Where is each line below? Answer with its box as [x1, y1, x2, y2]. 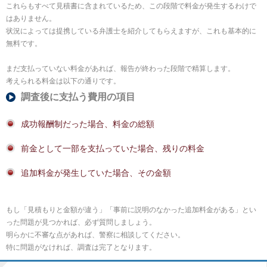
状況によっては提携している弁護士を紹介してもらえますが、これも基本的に [6, 27, 256, 35]
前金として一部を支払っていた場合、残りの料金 [21, 144, 204, 153]
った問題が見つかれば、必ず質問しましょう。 [6, 218, 156, 226]
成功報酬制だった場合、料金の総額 [21, 119, 154, 129]
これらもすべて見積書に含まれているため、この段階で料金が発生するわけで [6, 2, 256, 10]
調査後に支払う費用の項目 [21, 92, 135, 102]
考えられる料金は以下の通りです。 [6, 77, 120, 85]
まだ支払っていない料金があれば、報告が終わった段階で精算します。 [6, 64, 235, 73]
